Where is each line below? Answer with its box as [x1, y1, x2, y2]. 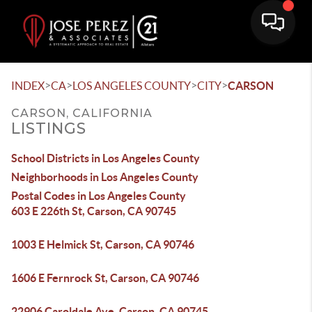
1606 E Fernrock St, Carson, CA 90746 [11, 272, 199, 284]
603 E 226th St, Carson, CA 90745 [11, 205, 176, 217]
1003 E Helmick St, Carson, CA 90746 [11, 238, 194, 251]
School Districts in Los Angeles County [11, 152, 200, 164]
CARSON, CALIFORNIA [11, 107, 153, 120]
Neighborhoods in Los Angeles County [11, 171, 198, 183]
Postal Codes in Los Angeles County [11, 189, 186, 202]
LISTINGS [11, 119, 86, 138]
